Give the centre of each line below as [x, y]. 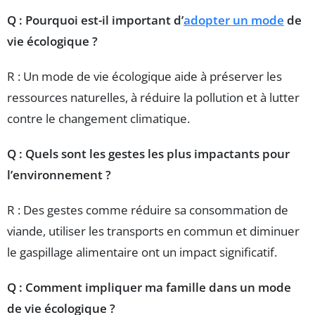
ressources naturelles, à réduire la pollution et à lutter [153, 97]
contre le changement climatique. [98, 118]
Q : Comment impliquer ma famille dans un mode [149, 287]
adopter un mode [234, 20]
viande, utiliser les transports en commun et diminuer [153, 231]
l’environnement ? [59, 174]
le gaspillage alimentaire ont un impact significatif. [142, 252]
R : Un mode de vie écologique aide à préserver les [144, 76]
